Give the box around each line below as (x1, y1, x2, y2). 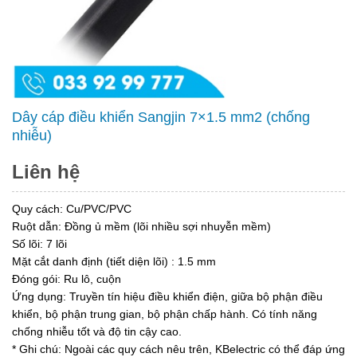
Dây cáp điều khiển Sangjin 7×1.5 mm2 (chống (12, 109, 310, 125)
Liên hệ (12, 161, 80, 182)
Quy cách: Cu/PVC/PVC (12, 202, 131, 215)
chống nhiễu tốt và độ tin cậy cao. (12, 325, 182, 338)
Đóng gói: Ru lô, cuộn (12, 273, 121, 285)
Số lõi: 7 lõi (12, 237, 67, 250)
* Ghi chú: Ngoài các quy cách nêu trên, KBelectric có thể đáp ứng (12, 343, 345, 355)
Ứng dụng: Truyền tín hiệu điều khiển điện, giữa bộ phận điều (12, 290, 323, 303)
